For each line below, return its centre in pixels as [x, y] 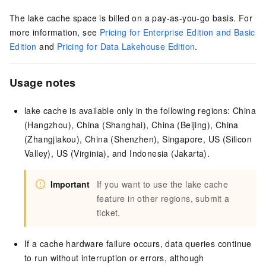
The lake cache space [53, 18]
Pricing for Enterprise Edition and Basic [177, 32]
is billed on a [125, 18]
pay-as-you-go [181, 18]
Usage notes [43, 83]
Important [70, 184]
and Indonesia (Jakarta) [159, 153]
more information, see [55, 32]
